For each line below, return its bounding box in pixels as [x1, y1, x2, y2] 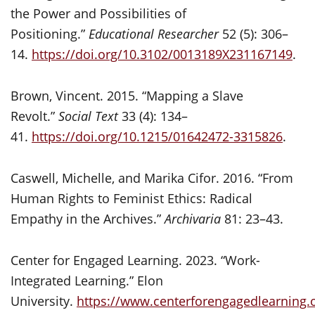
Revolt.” [11, 107, 58, 124]
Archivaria [165, 210, 221, 227]
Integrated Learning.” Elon [11, 271, 163, 289]
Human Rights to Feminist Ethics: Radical [11, 189, 252, 207]
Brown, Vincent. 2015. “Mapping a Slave [11, 86, 243, 104]
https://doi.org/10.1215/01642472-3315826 [32, 127, 283, 145]
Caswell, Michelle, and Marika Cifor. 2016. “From [11, 169, 293, 186]
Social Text [58, 107, 118, 124]
